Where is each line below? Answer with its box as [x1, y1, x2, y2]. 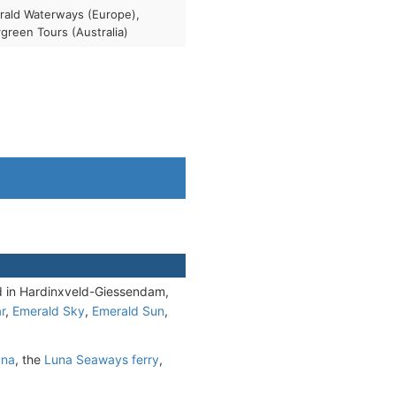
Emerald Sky [12, 303, 85, 318]
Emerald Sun [92, 303, 164, 318]
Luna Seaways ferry [44, 352, 159, 367]
